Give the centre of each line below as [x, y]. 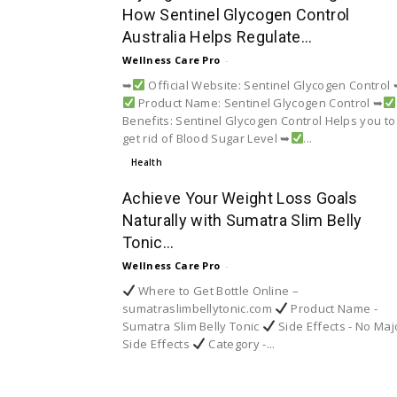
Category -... [240, 343]
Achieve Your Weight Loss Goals [240, 198]
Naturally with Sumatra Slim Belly [242, 220]
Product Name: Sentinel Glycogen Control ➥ [259, 102]
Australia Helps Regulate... [218, 36]
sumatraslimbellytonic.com [199, 308]
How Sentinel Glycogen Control [236, 14]
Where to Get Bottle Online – [217, 290]
